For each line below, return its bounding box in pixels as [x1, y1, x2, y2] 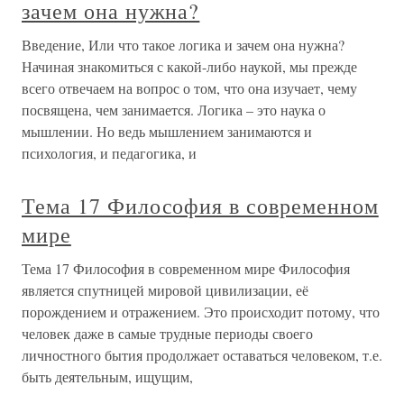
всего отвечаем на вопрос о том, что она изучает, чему [22, 78, 357, 97]
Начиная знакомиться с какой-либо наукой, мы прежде [22, 56, 357, 76]
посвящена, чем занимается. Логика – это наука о [22, 99, 326, 119]
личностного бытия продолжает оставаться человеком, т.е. [22, 344, 382, 364]
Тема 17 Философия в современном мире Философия [22, 258, 350, 278]
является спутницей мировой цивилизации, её [22, 280, 308, 299]
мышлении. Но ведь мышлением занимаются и [22, 121, 312, 141]
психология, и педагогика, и [22, 142, 197, 162]
